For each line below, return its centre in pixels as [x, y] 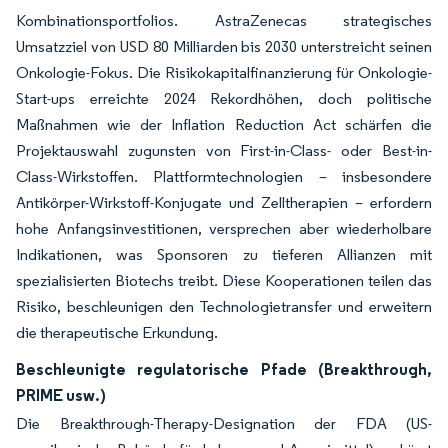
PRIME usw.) [61, 395]
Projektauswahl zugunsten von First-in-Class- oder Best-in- [224, 150]
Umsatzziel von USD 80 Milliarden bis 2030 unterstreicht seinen [224, 46]
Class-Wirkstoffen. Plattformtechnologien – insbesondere [224, 176]
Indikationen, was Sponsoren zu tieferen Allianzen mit [224, 254]
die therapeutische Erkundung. [117, 332]
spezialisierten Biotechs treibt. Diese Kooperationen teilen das [224, 280]
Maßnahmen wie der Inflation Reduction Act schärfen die [224, 124]
